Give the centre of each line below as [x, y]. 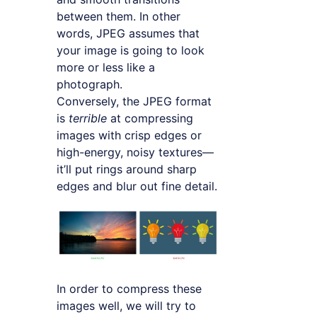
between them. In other [119, 16]
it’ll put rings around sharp [127, 169]
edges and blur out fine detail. [137, 186]
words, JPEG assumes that [128, 33]
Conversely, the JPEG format [134, 101]
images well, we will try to [126, 306]
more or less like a [106, 67]
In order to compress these [129, 289]
